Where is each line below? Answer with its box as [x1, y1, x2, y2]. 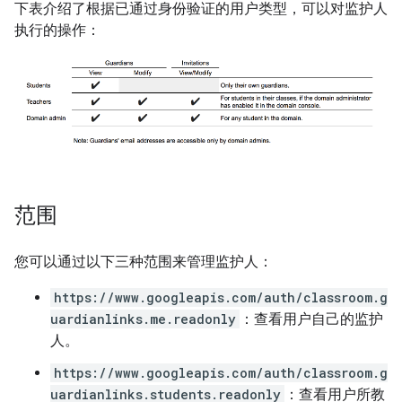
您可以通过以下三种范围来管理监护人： [14, 252, 273, 270]
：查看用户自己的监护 [240, 310, 383, 328]
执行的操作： [14, 22, 100, 39]
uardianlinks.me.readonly [50, 310, 236, 328]
